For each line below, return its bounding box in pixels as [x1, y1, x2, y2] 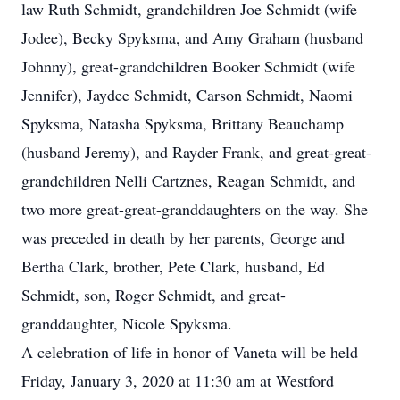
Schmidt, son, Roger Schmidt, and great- [21, 284, 286, 305]
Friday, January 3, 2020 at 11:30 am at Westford [21, 370, 334, 391]
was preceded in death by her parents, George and [21, 227, 345, 248]
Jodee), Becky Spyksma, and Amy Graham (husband [21, 27, 363, 48]
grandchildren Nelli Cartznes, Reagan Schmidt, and [21, 170, 355, 191]
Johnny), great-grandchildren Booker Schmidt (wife [21, 55, 355, 77]
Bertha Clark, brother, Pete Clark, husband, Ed [21, 255, 325, 277]
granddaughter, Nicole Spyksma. [21, 312, 232, 334]
